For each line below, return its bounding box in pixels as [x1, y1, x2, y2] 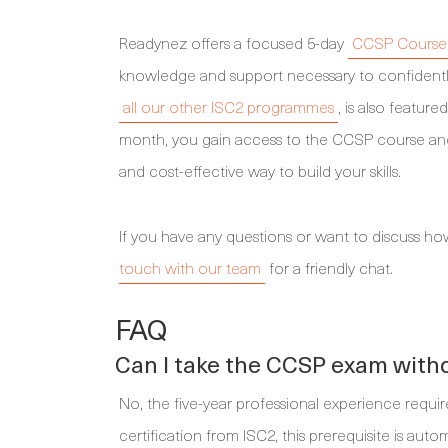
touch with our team [119, 255, 261, 280]
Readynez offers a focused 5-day [119, 30, 348, 55]
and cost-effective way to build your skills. [119, 158, 401, 183]
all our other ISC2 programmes [123, 94, 334, 119]
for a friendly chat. [265, 255, 393, 280]
